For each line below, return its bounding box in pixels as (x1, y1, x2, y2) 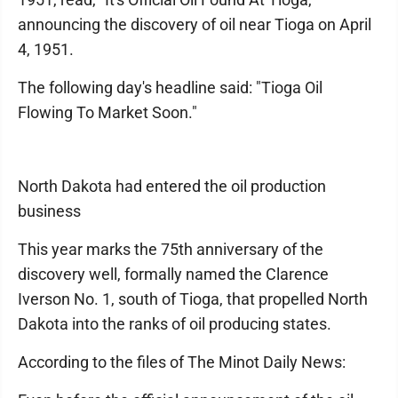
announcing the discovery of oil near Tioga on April (18, 15, 371, 35)
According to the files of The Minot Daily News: (18, 353, 346, 372)
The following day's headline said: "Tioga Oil (18, 78, 322, 98)
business (18, 202, 81, 221)
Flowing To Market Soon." (18, 103, 197, 123)
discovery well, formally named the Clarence (18, 265, 329, 284)
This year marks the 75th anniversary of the (18, 240, 323, 259)
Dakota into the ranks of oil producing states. (18, 314, 331, 334)
